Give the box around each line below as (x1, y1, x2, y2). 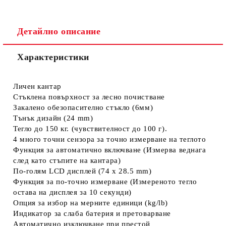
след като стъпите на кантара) (13, 156, 121, 164)
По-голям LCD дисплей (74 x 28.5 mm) (13, 167, 152, 175)
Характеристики (17, 52, 89, 62)
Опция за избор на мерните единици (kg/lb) (13, 199, 168, 207)
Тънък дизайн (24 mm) (13, 114, 93, 122)
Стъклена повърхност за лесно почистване (13, 93, 165, 101)
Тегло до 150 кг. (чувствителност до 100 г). (13, 125, 167, 133)
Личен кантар (13, 82, 62, 90)
